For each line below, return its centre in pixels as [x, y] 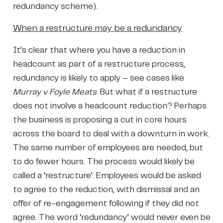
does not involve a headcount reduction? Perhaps [110, 106]
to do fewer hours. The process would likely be [104, 162]
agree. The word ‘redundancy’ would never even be [111, 217]
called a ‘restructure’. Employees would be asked [107, 175]
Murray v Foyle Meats [55, 92]
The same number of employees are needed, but [108, 148]
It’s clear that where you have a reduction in [99, 50]
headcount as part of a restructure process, [99, 64]
